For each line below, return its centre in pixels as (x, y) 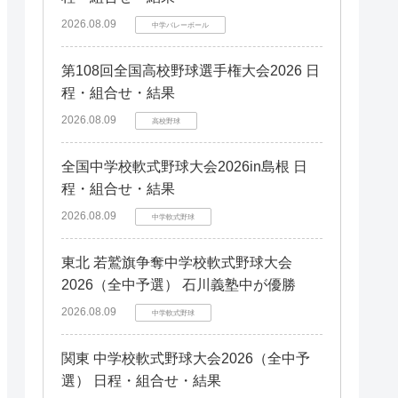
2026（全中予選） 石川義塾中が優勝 (179, 285)
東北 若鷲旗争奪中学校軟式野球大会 (177, 263)
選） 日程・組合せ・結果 (141, 381)
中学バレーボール (180, 25)
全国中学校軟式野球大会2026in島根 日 (184, 167)
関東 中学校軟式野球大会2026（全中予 (186, 358)
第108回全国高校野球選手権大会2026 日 (191, 71)
